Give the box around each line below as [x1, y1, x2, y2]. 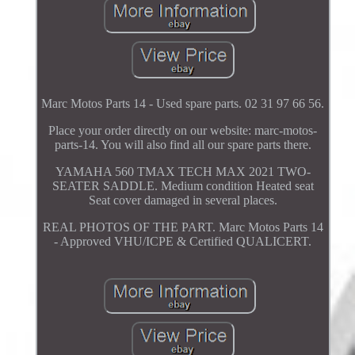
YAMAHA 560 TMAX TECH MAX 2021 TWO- [55, 164, 311, 178]
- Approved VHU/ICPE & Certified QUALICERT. [54, 234, 312, 248]
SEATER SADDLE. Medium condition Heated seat [52, 178, 314, 193]
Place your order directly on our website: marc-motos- [48, 123, 318, 137]
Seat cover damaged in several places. [88, 193, 277, 207]
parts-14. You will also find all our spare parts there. [54, 137, 311, 151]
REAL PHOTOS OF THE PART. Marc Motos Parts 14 [42, 219, 323, 234]
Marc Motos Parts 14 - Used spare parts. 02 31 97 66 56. [41, 96, 325, 110]
